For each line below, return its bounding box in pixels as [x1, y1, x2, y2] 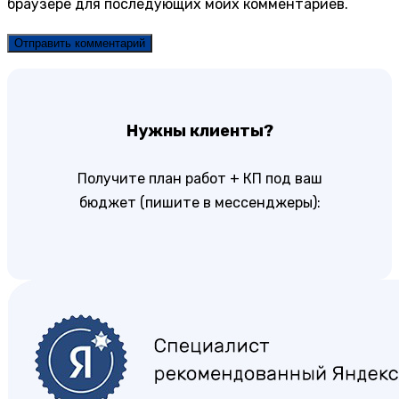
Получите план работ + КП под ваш [77, 170, 322, 188]
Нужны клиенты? [126, 120, 273, 141]
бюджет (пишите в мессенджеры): [78, 194, 321, 212]
